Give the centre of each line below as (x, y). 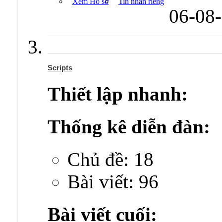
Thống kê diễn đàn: (129, 126)
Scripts (60, 68)
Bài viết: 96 (113, 182)
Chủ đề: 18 (111, 160)
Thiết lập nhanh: (118, 94)
